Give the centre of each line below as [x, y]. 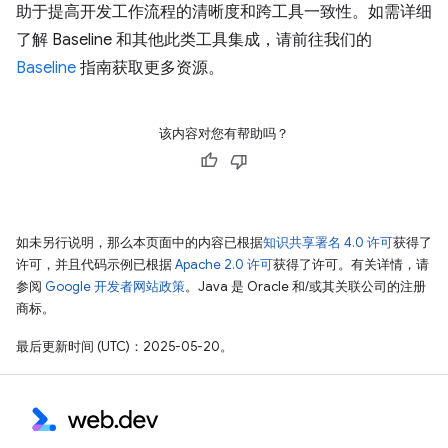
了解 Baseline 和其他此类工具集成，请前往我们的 [194, 39]
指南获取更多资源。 [150, 67]
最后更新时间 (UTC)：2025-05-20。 [124, 346]
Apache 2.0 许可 [224, 264]
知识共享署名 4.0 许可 [328, 242]
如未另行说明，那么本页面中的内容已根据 [139, 242]
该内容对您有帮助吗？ [224, 133]
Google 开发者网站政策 [115, 286]
